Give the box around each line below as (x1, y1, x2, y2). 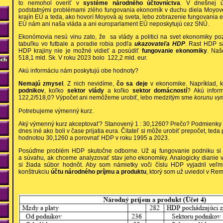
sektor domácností (132, 87, 188, 95)
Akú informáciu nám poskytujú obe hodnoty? (18, 67, 138, 75)
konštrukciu (18, 168, 51, 175)
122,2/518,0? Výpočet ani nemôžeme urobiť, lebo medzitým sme (18, 94, 194, 102)
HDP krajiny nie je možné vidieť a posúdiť (18, 47, 142, 55)
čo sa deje (116, 80, 148, 88)
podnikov (18, 87, 44, 95)
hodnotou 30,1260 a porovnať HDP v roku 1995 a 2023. (18, 134, 169, 141)
